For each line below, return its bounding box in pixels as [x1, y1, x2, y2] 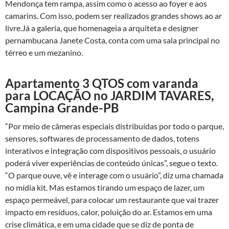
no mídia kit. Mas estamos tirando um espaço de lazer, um [5, 182, 204, 192]
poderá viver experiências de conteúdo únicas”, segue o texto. [5, 158, 218, 168]
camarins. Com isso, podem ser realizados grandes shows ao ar [5, 11, 222, 20]
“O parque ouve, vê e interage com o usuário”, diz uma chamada [5, 170, 223, 180]
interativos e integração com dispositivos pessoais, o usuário [5, 146, 216, 155]
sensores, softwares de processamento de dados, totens [5, 133, 199, 143]
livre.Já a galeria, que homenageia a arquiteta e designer [5, 23, 198, 33]
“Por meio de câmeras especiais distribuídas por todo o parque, [5, 121, 224, 131]
